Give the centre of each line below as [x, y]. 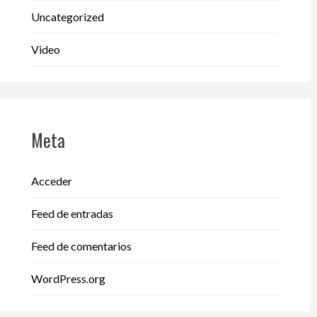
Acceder [51, 180]
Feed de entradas [72, 213]
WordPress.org [68, 278]
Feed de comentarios [81, 246]
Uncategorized [67, 17]
